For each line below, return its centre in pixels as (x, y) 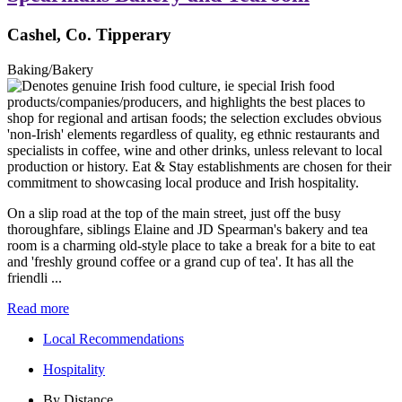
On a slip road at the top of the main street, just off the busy (174, 213)
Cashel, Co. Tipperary (89, 35)
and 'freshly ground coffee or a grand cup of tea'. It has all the (180, 261)
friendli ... (35, 277)
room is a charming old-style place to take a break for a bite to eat (191, 245)
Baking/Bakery (50, 69)
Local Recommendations (114, 338)
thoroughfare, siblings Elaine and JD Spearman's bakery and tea (188, 229)
